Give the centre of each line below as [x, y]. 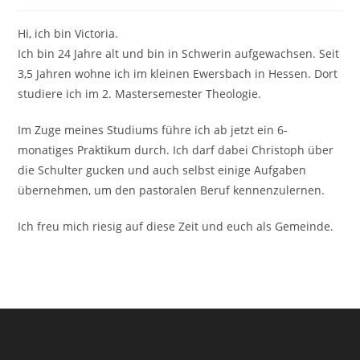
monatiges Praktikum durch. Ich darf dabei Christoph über [176, 149]
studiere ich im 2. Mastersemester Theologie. [140, 93]
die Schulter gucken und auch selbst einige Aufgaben [162, 170]
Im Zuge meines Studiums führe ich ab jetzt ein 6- [153, 129]
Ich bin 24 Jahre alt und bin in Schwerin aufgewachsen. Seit [179, 53]
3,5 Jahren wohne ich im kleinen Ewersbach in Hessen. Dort [178, 73]
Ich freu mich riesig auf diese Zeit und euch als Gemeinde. [176, 226]
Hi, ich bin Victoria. [68, 33]
